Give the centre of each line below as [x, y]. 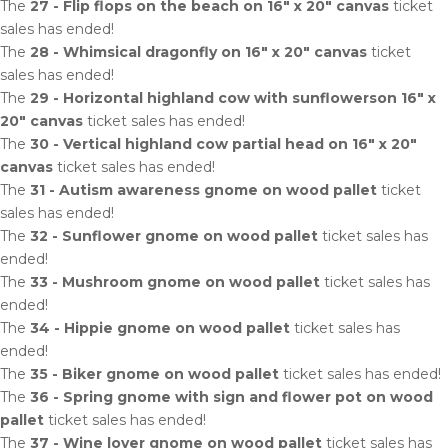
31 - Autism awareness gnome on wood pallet [203, 190]
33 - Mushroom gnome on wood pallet [175, 282]
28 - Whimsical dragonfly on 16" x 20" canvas [198, 52]
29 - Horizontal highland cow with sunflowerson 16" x [233, 98]
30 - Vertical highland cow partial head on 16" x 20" [223, 144]
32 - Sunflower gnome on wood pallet [174, 236]
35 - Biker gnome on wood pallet [154, 374]
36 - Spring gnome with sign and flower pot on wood [231, 397]
